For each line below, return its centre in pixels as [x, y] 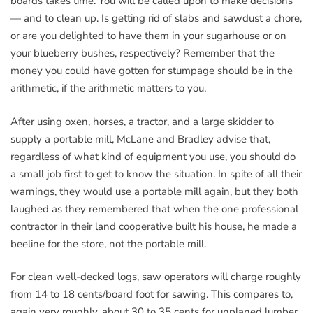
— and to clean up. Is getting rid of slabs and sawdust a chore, [156, 18]
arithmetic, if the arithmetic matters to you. [108, 88]
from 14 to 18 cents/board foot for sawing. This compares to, [152, 294]
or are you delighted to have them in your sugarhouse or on [148, 36]
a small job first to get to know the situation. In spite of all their [156, 174]
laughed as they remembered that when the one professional [154, 209]
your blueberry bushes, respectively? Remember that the [143, 53]
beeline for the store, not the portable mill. [108, 243]
